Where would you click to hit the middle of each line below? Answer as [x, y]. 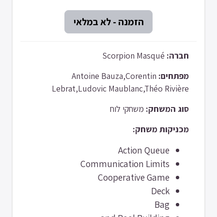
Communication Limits [125, 163]
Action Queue [144, 150]
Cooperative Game [134, 177]
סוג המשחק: [167, 108]
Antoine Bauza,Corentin [114, 76]
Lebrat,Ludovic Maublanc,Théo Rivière [120, 88]
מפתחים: [174, 76]
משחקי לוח [128, 108]
